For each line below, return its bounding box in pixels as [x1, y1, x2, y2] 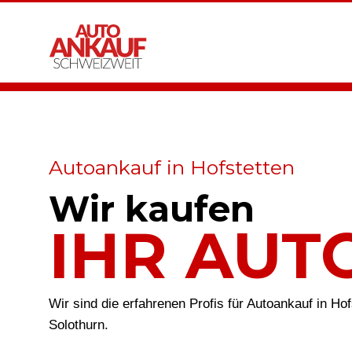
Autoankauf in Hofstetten [49, 156, 295, 179]
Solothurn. [49, 317, 108, 332]
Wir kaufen [49, 187, 255, 230]
